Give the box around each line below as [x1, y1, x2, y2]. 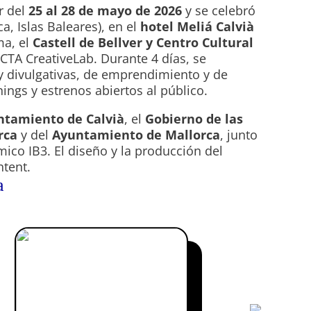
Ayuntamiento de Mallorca [52, 126, 221, 144]
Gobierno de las [145, 110, 244, 128]
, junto [220, 126, 258, 144]
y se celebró [182, 2, 256, 19]
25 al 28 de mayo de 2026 [28, 2, 183, 19]
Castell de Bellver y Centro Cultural [33, 34, 254, 51]
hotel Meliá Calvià [140, 18, 255, 35]
